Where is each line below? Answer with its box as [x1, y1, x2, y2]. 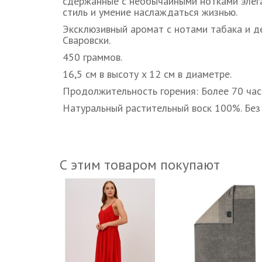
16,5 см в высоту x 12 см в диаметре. [63, 67, 232, 81]
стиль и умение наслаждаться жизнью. [63, 5, 237, 19]
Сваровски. [63, 33, 111, 47]
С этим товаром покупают [60, 156, 220, 174]
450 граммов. [63, 50, 122, 64]
